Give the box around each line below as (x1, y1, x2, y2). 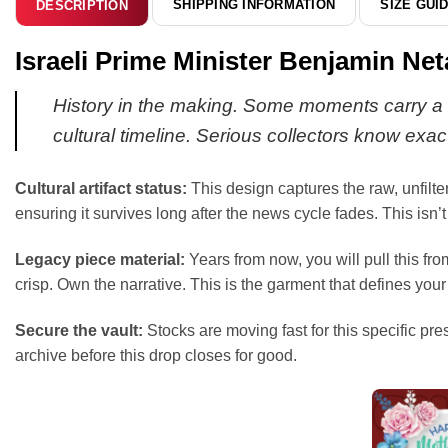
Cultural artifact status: (15, 180, 187, 198)
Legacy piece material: (15, 250, 185, 268)
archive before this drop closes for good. (15, 346, 297, 364)
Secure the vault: (15, 321, 143, 339)
